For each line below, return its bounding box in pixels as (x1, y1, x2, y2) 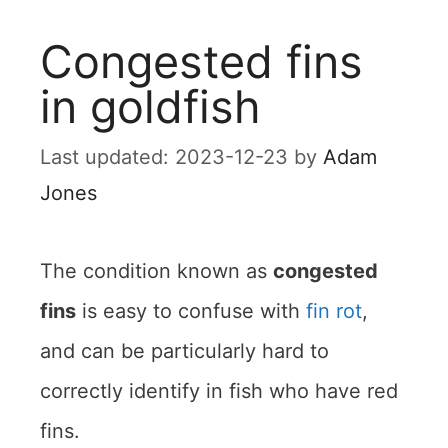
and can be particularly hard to (40, 339, 329, 364)
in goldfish (40, 79, 261, 135)
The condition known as (40, 259, 273, 284)
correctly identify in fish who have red (40, 379, 398, 404)
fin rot (306, 299, 362, 324)
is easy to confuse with (76, 299, 306, 324)
